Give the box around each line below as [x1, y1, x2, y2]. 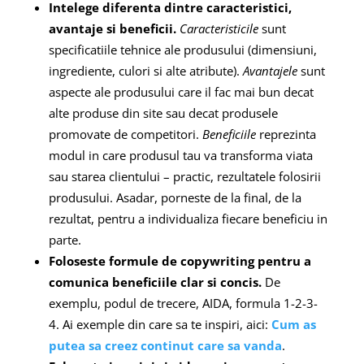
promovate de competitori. [48, 125, 202, 142]
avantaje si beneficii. [48, 19, 180, 37]
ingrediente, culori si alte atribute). [48, 62, 243, 79]
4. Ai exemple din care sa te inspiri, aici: [48, 315, 271, 332]
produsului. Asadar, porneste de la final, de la [48, 188, 301, 206]
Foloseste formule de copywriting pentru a [48, 252, 311, 269]
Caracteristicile [179, 19, 262, 37]
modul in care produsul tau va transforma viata [48, 146, 313, 163]
